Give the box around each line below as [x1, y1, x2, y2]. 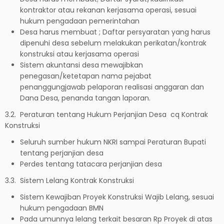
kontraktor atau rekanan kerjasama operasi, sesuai [20, 4, 196, 15]
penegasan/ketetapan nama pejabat [20, 70, 151, 81]
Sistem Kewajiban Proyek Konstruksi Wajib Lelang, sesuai [20, 191, 214, 202]
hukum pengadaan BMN [20, 202, 103, 213]
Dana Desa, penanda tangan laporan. [20, 92, 150, 103]
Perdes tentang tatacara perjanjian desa [20, 158, 162, 169]
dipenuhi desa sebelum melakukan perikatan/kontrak [20, 37, 206, 48]
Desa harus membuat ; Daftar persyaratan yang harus [20, 26, 210, 37]
